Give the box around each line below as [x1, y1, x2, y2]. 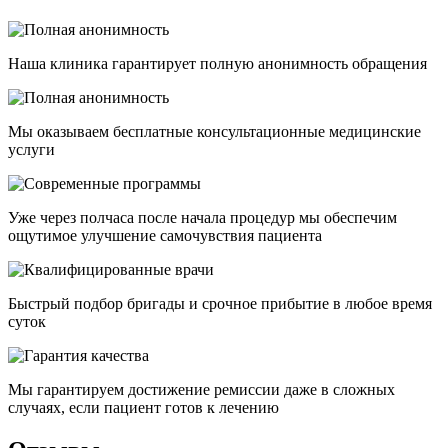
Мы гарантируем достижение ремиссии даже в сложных [8, 381, 395, 399]
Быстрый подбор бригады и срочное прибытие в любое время [8, 295, 432, 313]
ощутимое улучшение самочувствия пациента [8, 227, 322, 245]
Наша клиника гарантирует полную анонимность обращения [8, 55, 427, 73]
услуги [8, 141, 55, 159]
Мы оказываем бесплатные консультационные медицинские [8, 123, 421, 141]
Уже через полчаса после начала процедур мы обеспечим [8, 209, 397, 227]
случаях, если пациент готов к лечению [8, 399, 279, 417]
